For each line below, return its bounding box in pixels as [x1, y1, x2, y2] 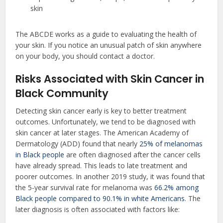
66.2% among [154, 183, 199, 193]
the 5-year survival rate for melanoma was [15, 183, 155, 193]
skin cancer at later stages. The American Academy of [15, 128, 189, 138]
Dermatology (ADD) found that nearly [15, 139, 140, 149]
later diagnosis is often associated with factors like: [15, 205, 180, 215]
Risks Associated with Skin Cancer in [15, 72, 205, 87]
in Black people [15, 150, 65, 160]
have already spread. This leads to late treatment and [15, 161, 188, 171]
